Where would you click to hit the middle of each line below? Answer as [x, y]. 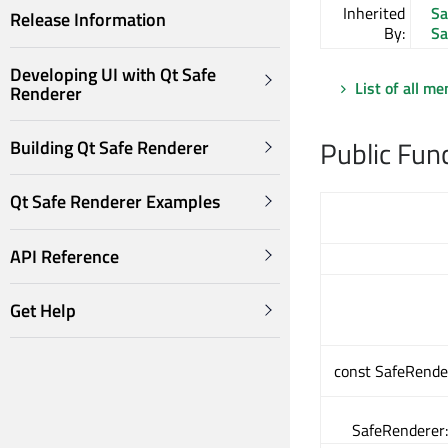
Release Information [88, 20]
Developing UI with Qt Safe [113, 74]
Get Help [43, 311]
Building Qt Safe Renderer [109, 148]
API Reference [64, 256]
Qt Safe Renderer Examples [115, 202]
